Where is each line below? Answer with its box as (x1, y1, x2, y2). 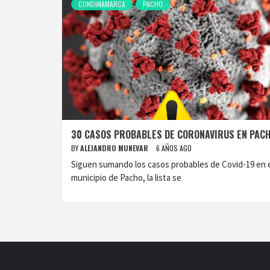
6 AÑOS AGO (156, 143, 192, 153)
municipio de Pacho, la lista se (71, 172, 181, 183)
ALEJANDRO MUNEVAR (80, 143, 150, 153)
